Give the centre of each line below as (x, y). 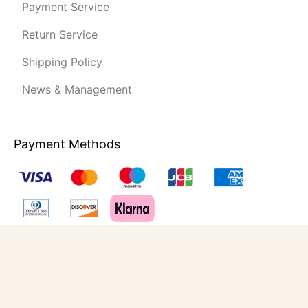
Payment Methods (67, 144)
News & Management (77, 89)
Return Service (60, 34)
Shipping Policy (62, 62)
